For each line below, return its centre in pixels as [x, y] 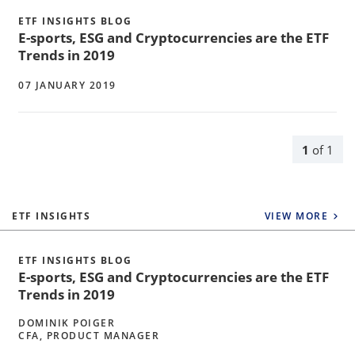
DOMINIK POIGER [67, 323]
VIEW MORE [296, 216]
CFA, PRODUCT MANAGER [89, 336]
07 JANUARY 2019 [67, 85]
